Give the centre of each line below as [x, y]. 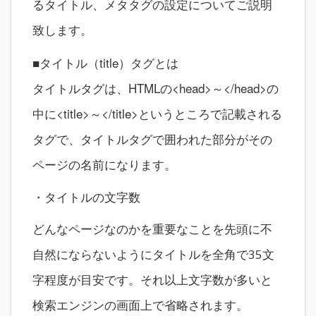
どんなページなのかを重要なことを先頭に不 [152, 229]
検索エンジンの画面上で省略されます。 [140, 305]
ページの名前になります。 [104, 164]
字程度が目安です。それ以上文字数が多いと [152, 280]
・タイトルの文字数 [86, 196]
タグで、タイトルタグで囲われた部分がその [152, 139]
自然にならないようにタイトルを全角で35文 [153, 254]
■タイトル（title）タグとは [105, 62]
